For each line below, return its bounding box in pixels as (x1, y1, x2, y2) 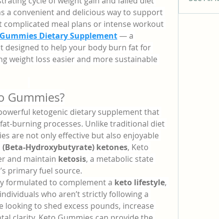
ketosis (58, 153, 86, 164)
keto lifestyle (114, 177, 165, 188)
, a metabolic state (86, 153, 153, 164)
